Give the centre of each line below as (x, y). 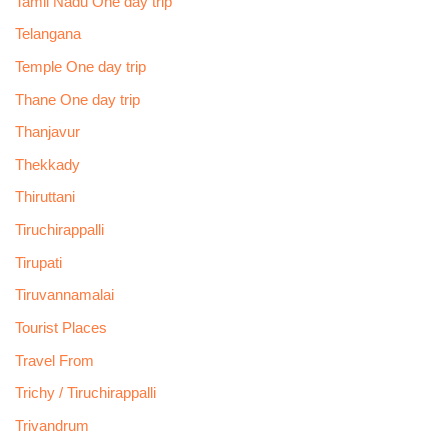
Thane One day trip (77, 99)
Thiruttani (44, 197)
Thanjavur (47, 132)
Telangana (47, 34)
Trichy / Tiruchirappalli (85, 393)
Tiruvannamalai (64, 295)
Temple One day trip (80, 66)
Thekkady (47, 164)
